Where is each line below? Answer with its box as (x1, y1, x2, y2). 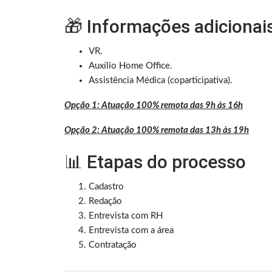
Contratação (89, 240, 137, 250)
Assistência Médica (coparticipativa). (89, 76, 233, 86)
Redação (89, 197, 122, 206)
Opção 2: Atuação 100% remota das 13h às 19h (64, 126, 249, 135)
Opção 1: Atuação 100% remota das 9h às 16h (64, 101, 243, 110)
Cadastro (89, 182, 124, 192)
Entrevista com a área (89, 226, 174, 236)
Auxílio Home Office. (89, 61, 172, 71)
